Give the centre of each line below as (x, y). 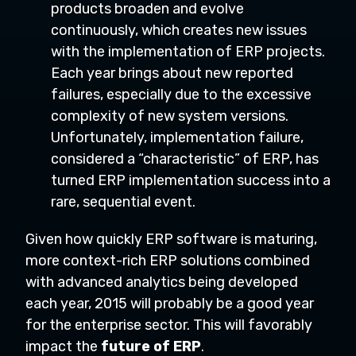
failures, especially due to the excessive (181, 95)
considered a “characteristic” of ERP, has (185, 159)
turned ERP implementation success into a (191, 180)
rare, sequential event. (123, 202)
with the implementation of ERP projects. (188, 52)
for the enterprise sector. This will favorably (169, 325)
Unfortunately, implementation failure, (177, 137)
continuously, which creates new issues (179, 30)
